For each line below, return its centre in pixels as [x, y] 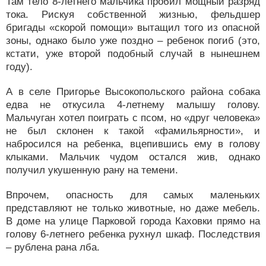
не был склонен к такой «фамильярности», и [133, 131]
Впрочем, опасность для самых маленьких [133, 195]
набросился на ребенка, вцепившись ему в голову [133, 144]
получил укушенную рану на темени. [92, 170]
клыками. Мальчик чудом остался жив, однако [133, 157]
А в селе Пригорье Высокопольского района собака [133, 92]
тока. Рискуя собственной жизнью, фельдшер [133, 15]
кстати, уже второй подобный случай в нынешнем [133, 54]
